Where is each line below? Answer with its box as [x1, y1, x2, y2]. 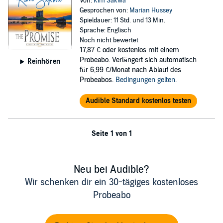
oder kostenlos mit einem [102, 46, 179, 54]
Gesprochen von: [79, 6, 129, 14]
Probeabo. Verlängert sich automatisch [79, 56, 197, 64]
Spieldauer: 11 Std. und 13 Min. [79, 16, 165, 24]
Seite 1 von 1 [91, 129, 132, 138]
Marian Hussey [129, 6, 172, 14]
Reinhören [27, 57, 60, 66]
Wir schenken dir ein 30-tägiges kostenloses [25, 177, 198, 188]
